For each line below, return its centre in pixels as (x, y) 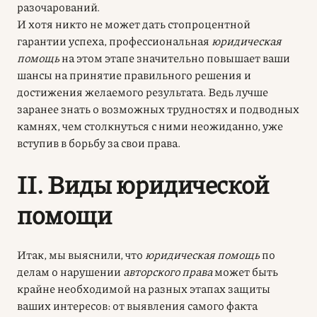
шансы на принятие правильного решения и (134, 74)
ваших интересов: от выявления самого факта (137, 305)
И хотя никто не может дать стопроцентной (134, 23)
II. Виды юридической (143, 183)
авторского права (168, 271)
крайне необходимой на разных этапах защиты (144, 288)
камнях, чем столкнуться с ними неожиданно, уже (150, 125)
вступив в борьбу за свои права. (99, 142)
